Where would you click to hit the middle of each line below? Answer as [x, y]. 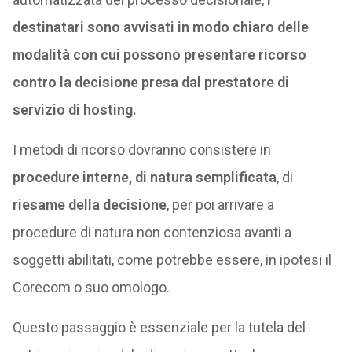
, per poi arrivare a [220, 205]
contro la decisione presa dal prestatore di [150, 82]
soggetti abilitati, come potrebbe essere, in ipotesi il [172, 260]
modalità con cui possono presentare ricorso [159, 55]
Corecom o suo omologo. [91, 287]
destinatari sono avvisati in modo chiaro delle [160, 27]
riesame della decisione [89, 205]
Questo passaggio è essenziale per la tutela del [159, 327]
